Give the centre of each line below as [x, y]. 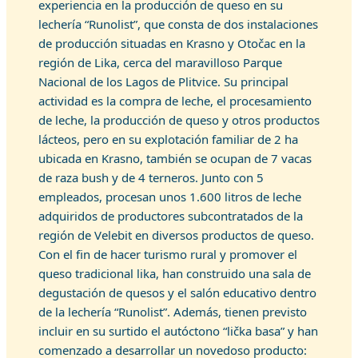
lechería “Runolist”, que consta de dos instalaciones [178, 24]
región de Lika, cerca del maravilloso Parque [160, 62]
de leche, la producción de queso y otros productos [179, 120]
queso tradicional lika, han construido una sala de [175, 273]
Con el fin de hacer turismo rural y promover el [168, 254]
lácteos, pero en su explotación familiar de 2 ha [168, 139]
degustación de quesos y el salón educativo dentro [177, 292]
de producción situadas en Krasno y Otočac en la [172, 43]
